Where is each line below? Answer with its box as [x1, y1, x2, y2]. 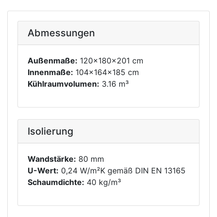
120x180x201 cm [77, 56, 143, 65]
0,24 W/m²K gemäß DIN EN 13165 [59, 166, 186, 175]
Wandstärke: [28, 154, 76, 164]
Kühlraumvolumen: [28, 79, 99, 89]
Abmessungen [28, 27, 95, 39]
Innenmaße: [28, 67, 73, 77]
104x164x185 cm [73, 67, 139, 77]
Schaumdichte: [28, 177, 84, 187]
